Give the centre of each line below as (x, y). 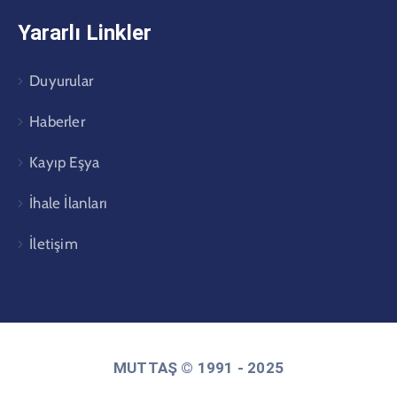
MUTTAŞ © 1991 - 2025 (198, 367)
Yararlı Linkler (85, 32)
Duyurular (62, 80)
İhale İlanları (69, 202)
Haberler (57, 121)
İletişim (54, 243)
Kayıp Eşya (65, 162)
